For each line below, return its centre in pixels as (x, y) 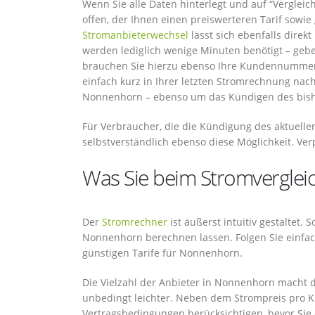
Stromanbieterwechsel (135, 35)
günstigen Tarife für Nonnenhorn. (162, 253)
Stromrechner (135, 222)
